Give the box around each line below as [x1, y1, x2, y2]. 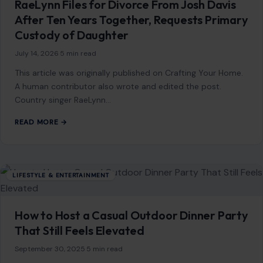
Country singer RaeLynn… [15, 221, 111, 232]
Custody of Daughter [15, 154, 129, 170]
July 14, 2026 [15, 176, 59, 186]
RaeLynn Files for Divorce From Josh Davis [15, 124, 236, 139]
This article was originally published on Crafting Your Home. [15, 194, 243, 205]
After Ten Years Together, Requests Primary [15, 139, 248, 154]
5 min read [60, 176, 96, 186]
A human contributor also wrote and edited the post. [15, 208, 226, 219]
